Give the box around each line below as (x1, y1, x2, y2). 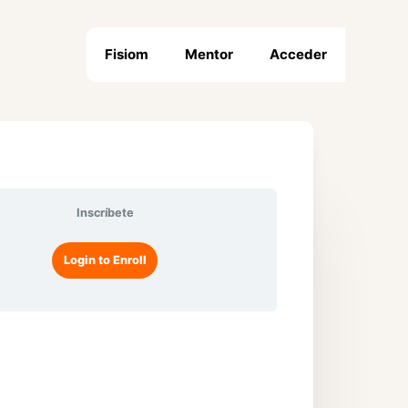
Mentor (184, 46, 233, 63)
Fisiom (104, 46, 148, 63)
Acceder (269, 46, 327, 63)
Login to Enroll (63, 253, 147, 268)
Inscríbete (76, 205, 134, 219)
